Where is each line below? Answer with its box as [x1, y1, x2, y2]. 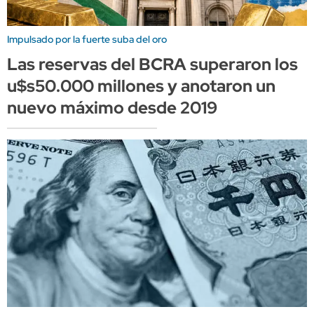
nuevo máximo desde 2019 [7, 96, 217, 118]
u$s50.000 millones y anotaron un [7, 74, 275, 97]
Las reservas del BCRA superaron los [7, 53, 298, 75]
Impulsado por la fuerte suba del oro [7, 32, 167, 46]
